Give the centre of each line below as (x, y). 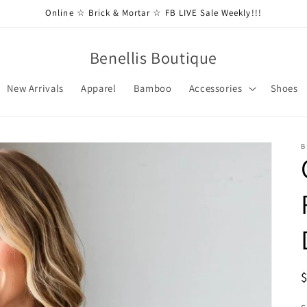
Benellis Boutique (153, 58)
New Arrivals (35, 88)
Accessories (216, 88)
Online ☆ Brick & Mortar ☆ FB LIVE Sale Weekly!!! (153, 12)
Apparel (99, 88)
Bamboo (152, 88)
